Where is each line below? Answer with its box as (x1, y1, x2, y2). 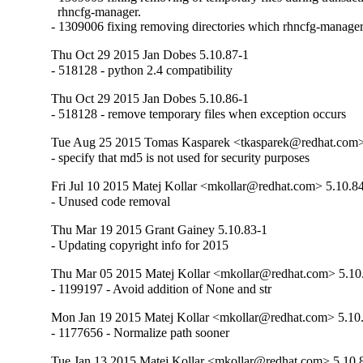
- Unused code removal (51, 194, 171, 208)
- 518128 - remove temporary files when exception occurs (51, 106, 347, 121)
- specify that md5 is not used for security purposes (51, 150, 310, 164)
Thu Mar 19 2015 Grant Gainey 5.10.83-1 (51, 221, 268, 237)
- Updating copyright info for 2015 (51, 237, 229, 252)
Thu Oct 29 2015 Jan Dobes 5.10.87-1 (51, 46, 250, 62)
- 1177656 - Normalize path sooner (51, 325, 230, 340)
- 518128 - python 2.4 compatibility (51, 62, 233, 77)
